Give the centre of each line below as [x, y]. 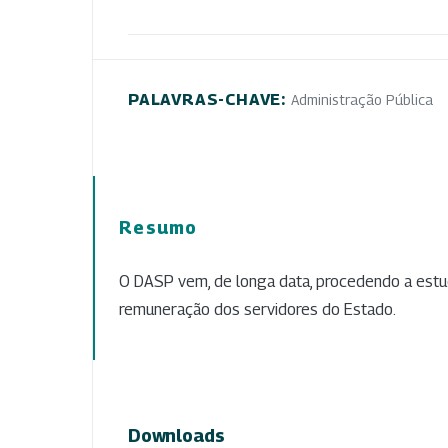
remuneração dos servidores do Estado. [257, 309]
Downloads [176, 435]
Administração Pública [361, 99]
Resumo [158, 227]
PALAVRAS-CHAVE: [209, 99]
